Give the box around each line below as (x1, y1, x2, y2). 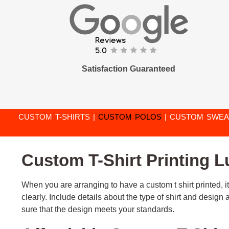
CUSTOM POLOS (98, 112, 165, 122)
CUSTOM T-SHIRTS (18, 112, 90, 122)
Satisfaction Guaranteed (82, 64, 176, 74)
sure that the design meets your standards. (21, 205, 174, 214)
